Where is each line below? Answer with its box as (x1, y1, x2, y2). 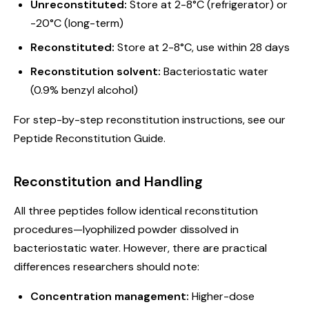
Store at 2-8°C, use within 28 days (114, 40, 290, 54)
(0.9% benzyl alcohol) (30, 83, 138, 97)
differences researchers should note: (14, 259, 199, 274)
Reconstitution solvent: (30, 64, 161, 79)
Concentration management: (30, 289, 189, 303)
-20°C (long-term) (30, 16, 123, 30)
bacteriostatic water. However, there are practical (14, 241, 267, 255)
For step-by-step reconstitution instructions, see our (14, 112, 286, 127)
